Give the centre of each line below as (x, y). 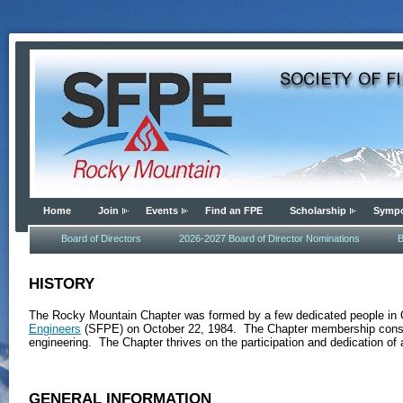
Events (162, 210)
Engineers (55, 329)
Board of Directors (101, 238)
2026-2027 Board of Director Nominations (269, 238)
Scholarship (318, 210)
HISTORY (62, 283)
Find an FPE (234, 210)
